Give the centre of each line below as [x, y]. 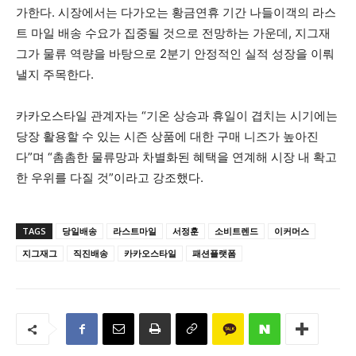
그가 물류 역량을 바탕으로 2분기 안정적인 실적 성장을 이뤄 [175, 54]
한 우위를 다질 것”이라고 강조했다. [110, 178]
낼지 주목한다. [55, 75]
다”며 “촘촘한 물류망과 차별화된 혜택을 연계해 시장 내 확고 [176, 157]
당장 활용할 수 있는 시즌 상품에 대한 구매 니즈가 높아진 [167, 137]
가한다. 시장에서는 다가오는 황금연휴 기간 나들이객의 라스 [176, 13]
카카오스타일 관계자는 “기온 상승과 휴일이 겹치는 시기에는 [177, 116]
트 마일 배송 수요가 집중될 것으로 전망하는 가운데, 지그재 [173, 33]
